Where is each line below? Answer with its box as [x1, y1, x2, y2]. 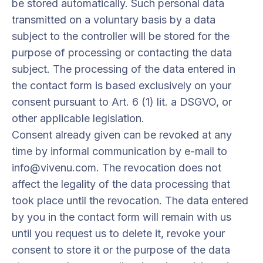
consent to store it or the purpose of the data [12, 244, 230, 256]
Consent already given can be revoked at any [12, 129, 232, 141]
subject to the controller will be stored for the [12, 30, 230, 42]
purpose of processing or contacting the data [12, 46, 232, 59]
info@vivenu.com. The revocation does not [12, 161, 221, 174]
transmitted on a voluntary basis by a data [12, 14, 215, 26]
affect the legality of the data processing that [12, 178, 230, 190]
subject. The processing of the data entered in [12, 63, 235, 75]
